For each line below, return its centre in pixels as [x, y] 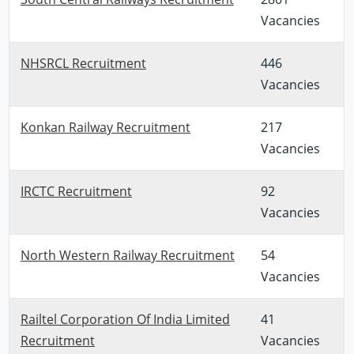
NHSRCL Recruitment [83, 63]
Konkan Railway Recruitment [105, 127]
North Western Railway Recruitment [127, 255]
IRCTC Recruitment [76, 191]
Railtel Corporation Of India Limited [125, 319]
